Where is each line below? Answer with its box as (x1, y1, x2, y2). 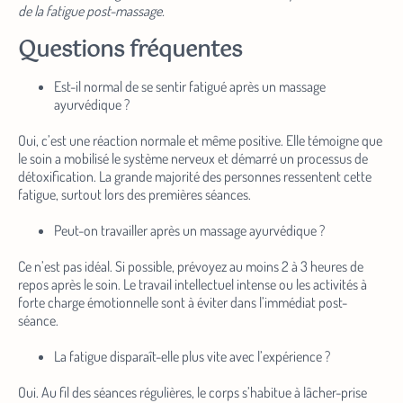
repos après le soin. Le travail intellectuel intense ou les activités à (18, 275, 367, 294)
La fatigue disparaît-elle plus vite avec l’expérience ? (54, 347, 330, 366)
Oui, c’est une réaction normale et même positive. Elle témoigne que (18, 131, 382, 150)
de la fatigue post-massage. (18, 2, 165, 21)
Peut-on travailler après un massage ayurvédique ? (54, 221, 325, 240)
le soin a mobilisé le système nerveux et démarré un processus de (18, 149, 368, 168)
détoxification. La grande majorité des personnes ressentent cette (18, 167, 372, 186)
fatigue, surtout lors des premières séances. (18, 185, 251, 204)
